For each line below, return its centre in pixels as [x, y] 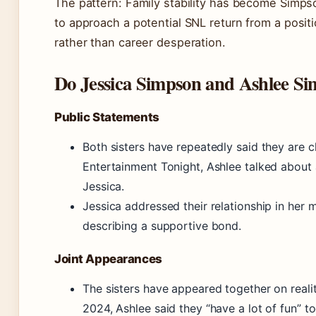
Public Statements [107, 117]
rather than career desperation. [140, 43]
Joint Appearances [108, 259]
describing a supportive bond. [162, 226]
